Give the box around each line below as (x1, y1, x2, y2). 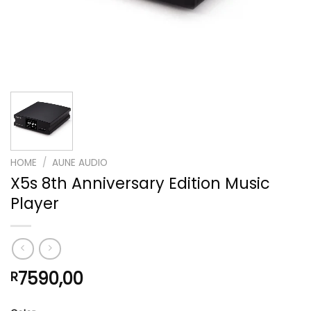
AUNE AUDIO (52, 155, 108, 169)
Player (10, 192, 59, 215)
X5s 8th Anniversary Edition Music (10, 171, 270, 194)
